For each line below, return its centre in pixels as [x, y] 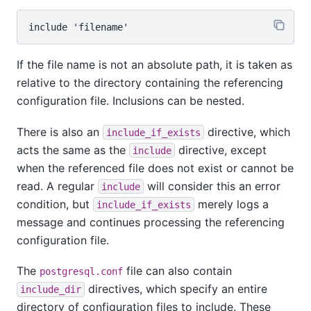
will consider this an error [212, 186]
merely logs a [232, 204]
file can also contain [177, 270]
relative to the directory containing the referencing [150, 83]
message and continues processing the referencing [151, 222]
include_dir [51, 289]
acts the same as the [73, 150]
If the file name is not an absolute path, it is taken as [154, 65]
